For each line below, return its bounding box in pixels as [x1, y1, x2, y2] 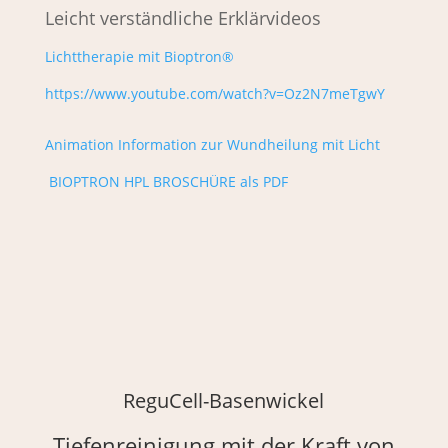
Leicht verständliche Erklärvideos [44, 6, 321, 31]
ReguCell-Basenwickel [123, 387, 325, 415]
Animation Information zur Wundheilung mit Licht [44, 135, 380, 155]
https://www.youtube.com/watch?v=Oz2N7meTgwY [44, 84, 385, 104]
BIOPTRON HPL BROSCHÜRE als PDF [48, 172, 288, 192]
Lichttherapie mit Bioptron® [44, 47, 242, 67]
